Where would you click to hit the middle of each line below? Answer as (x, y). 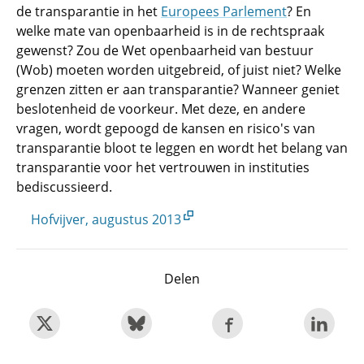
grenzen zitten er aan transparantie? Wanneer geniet (178, 89)
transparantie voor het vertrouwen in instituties (163, 167)
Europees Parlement (224, 11)
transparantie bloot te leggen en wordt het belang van (182, 148)
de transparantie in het (89, 11)
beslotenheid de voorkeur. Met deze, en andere (161, 109)
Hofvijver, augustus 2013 (106, 219)
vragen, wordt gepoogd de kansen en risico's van (166, 128)
